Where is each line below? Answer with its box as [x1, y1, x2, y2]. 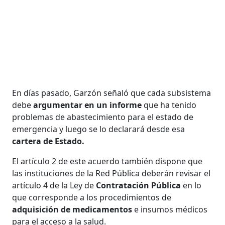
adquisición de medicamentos [12, 203, 133, 215]
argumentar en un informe [33, 99, 142, 110]
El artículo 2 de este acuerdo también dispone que [12, 155, 203, 167]
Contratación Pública [96, 179, 181, 191]
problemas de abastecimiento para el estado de [12, 111, 194, 123]
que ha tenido [142, 99, 197, 110]
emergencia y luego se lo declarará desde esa [12, 123, 185, 135]
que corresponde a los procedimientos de [12, 191, 172, 203]
